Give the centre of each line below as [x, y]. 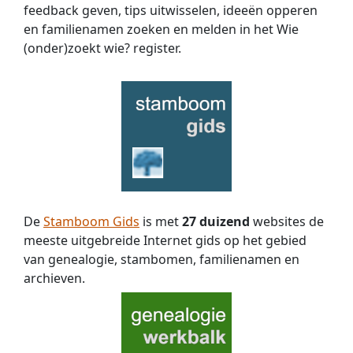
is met [161, 222]
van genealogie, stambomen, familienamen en [162, 260]
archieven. [54, 279]
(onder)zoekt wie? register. [102, 48]
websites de [287, 222]
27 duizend [216, 222]
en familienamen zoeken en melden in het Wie [161, 30]
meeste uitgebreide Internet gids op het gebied [165, 241]
